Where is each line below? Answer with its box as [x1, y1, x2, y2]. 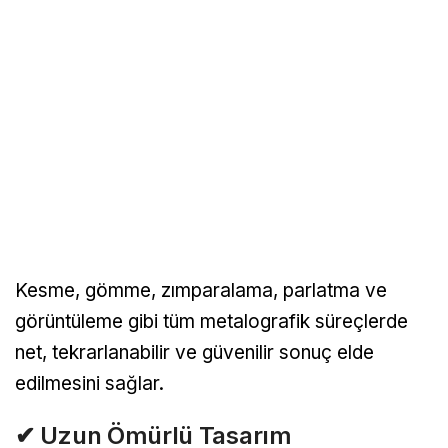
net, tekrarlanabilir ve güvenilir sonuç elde [15, 341, 374, 365]
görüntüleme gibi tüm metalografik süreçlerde [15, 310, 408, 334]
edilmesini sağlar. [15, 372, 164, 396]
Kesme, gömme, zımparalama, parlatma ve [15, 279, 387, 303]
